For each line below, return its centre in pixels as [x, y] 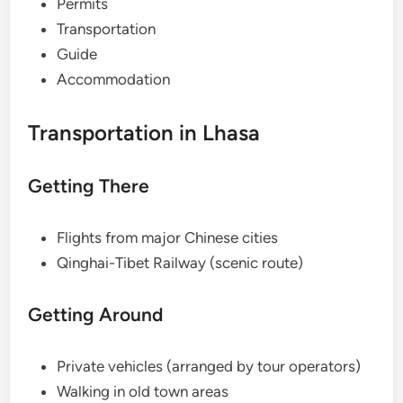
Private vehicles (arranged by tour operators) [209, 367]
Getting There [89, 186]
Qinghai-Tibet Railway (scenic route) [180, 263]
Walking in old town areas [143, 392]
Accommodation [114, 80]
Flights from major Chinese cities [168, 238]
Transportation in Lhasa [144, 133]
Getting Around [96, 315]
